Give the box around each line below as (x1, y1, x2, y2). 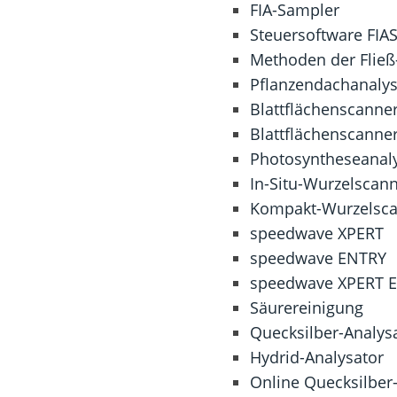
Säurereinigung (249, 297, 363, 318)
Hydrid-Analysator (249, 346, 384, 368)
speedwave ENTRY (249, 247, 386, 269)
